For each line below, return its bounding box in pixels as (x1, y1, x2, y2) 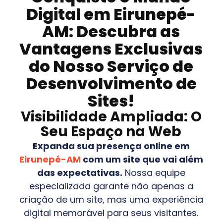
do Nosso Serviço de (29, 55, 193, 77)
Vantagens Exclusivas (19, 37, 203, 60)
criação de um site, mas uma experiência (19, 193, 203, 206)
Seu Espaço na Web (41, 121, 181, 141)
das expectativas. (37, 166, 122, 179)
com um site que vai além (80, 153, 203, 166)
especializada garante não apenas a (29, 179, 193, 192)
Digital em (26, 2, 113, 25)
